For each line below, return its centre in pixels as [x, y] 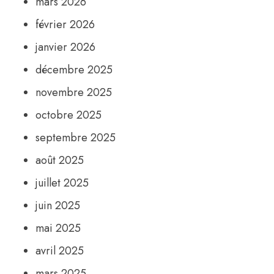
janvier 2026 [66, 47]
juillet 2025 [62, 183]
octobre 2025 [69, 115]
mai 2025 [58, 228]
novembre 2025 [74, 93]
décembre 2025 [74, 70]
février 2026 [65, 25]
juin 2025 [58, 206]
